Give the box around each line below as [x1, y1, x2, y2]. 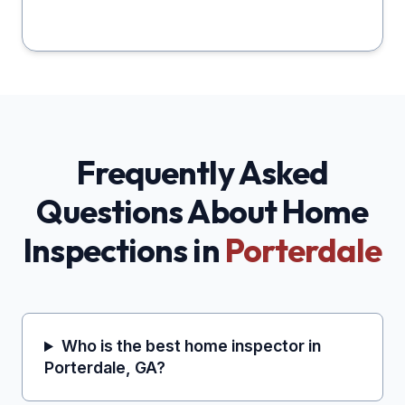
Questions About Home [36, 191, 369, 232]
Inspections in [24, 230, 225, 271]
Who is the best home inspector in [61, 336, 321, 356]
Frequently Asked [76, 152, 329, 193]
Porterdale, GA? [44, 358, 165, 378]
